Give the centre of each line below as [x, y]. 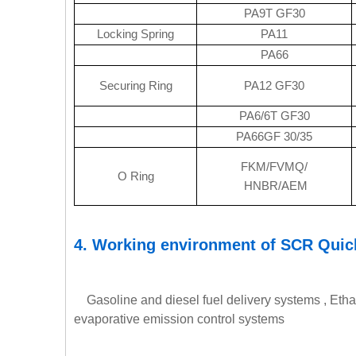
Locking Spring [135, 34]
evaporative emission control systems [179, 319]
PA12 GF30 [274, 86]
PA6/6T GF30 [274, 116]
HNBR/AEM [274, 186]
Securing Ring [135, 86]
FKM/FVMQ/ [274, 167]
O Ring [135, 176]
